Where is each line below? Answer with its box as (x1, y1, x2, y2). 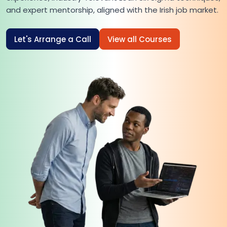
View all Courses (107, 33, 172, 45)
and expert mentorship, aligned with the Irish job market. (6, 5, 218, 15)
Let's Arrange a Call (14, 33, 91, 45)
